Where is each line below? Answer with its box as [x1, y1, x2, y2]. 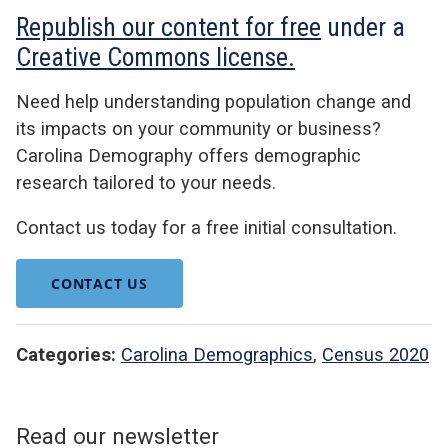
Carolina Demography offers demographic [16, 144, 361, 166]
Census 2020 [322, 344, 429, 366]
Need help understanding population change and [16, 90, 411, 112]
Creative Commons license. [16, 41, 295, 72]
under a [321, 11, 405, 42]
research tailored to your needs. [16, 171, 276, 193]
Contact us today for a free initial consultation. [16, 217, 397, 239]
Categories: [16, 344, 116, 366]
